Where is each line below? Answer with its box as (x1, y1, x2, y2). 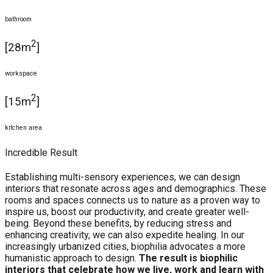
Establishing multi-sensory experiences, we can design (5, 171, 240, 183)
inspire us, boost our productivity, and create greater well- (5, 206, 249, 218)
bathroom (5, 15, 32, 23)
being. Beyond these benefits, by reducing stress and (5, 218, 232, 230)
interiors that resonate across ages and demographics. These (5, 183, 266, 195)
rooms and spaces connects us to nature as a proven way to (5, 194, 260, 207)
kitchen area (5, 124, 42, 132)
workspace (5, 69, 37, 77)
